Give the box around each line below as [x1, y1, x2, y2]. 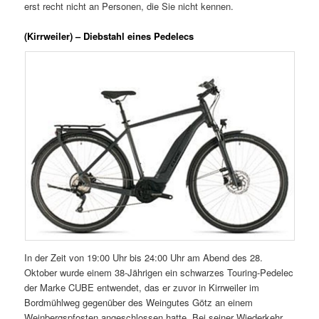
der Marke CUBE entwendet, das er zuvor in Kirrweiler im [24, 280, 260, 294]
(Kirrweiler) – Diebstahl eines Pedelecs [24, 29, 194, 43]
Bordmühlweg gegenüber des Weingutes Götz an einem [24, 295, 253, 309]
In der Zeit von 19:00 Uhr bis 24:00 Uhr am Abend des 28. [24, 250, 263, 264]
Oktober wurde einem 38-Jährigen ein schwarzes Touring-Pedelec [24, 265, 294, 279]
